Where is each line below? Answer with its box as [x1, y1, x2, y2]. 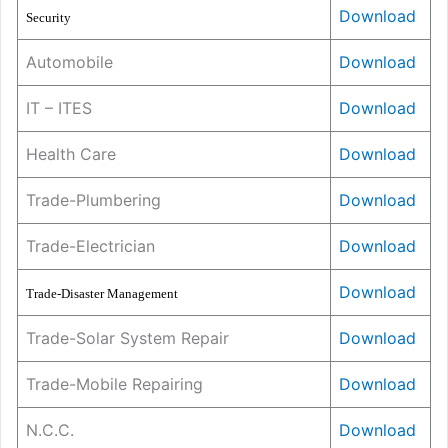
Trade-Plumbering [26, 190, 161, 211]
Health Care [26, 144, 116, 165]
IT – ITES [26, 98, 92, 119]
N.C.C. [26, 420, 74, 441]
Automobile [26, 52, 113, 73]
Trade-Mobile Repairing [26, 374, 203, 395]
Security [26, 10, 71, 26]
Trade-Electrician [26, 236, 155, 257]
